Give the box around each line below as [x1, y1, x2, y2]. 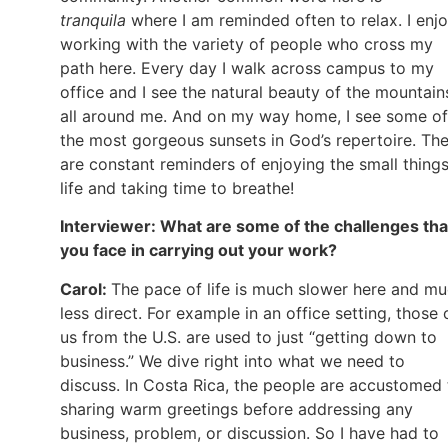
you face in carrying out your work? [60, 240, 337, 261]
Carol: [60, 278, 111, 299]
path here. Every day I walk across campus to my [60, 57, 434, 78]
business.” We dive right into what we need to [60, 350, 405, 371]
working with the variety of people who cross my [60, 33, 433, 54]
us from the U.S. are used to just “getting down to [60, 326, 437, 347]
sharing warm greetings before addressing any [60, 398, 413, 419]
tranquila [60, 9, 126, 30]
